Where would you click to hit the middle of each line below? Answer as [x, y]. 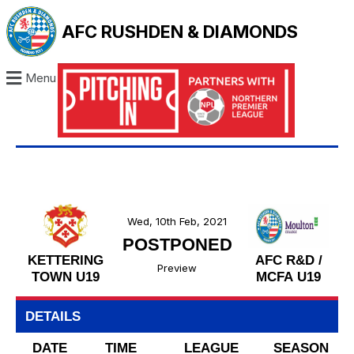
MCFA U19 [288, 277]
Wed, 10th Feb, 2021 [177, 222]
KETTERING [66, 260]
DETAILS [53, 317]
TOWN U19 [66, 277]
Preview [177, 268]
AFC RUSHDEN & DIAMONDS [180, 32]
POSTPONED [177, 245]
